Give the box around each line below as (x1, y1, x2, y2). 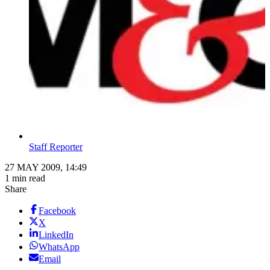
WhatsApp (39, 242, 80, 253)
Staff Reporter (29, 142, 83, 152)
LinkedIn (39, 230, 74, 240)
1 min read (5, 173, 45, 184)
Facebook (39, 206, 76, 216)
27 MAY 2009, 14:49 (5, 162, 87, 173)
